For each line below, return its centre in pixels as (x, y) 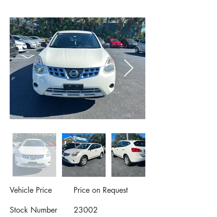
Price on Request (101, 190)
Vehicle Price (31, 190)
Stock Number (33, 210)
